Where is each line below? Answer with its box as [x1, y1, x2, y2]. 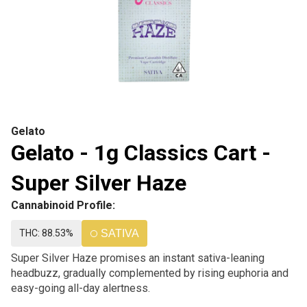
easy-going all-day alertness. [11, 282, 150, 295]
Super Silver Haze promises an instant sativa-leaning [11, 251, 265, 265]
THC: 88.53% [19, 228, 73, 238]
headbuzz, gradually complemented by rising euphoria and [11, 267, 288, 280]
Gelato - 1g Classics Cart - [11, 140, 271, 166]
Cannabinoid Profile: [11, 199, 115, 212]
